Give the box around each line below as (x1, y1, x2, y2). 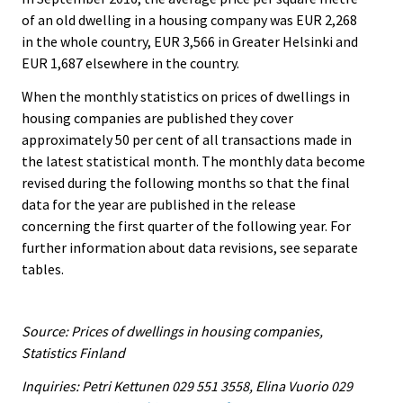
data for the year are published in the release (22, 195, 296, 214)
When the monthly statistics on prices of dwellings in (22, 87, 350, 106)
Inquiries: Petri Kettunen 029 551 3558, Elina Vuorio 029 (22, 376, 353, 395)
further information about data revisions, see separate (22, 238, 358, 257)
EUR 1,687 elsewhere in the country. (22, 54, 239, 73)
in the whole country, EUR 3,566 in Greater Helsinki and (22, 32, 358, 51)
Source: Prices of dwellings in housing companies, (22, 321, 323, 340)
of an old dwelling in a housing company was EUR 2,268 (22, 11, 357, 30)
